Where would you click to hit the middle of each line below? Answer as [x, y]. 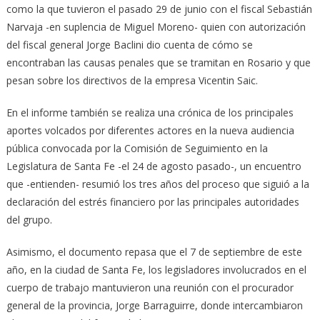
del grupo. [29, 220]
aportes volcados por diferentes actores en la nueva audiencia [150, 131]
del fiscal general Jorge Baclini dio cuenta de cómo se [129, 45]
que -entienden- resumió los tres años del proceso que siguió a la [157, 184]
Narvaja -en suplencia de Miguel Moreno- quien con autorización [156, 27]
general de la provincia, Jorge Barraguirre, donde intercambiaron [154, 306]
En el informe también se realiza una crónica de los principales [150, 113]
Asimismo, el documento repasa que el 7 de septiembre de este [154, 252]
